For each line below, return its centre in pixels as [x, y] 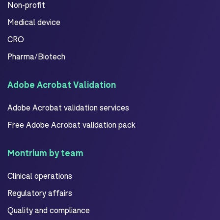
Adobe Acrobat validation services [68, 108]
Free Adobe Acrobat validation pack [71, 125]
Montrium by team [45, 153]
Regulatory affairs [40, 193]
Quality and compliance [49, 210]
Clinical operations [40, 176]
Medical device [34, 22]
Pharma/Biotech [36, 56]
